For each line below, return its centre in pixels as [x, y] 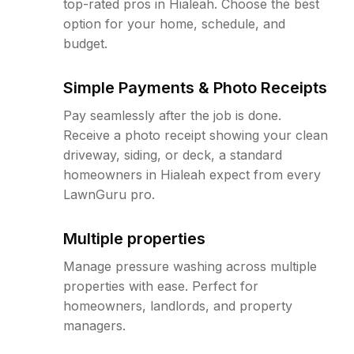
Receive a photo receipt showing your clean [196, 135]
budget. [85, 43]
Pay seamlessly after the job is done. [172, 115]
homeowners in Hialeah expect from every [192, 175]
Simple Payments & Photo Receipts [195, 88]
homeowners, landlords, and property [178, 306]
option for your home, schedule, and [174, 24]
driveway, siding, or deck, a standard [173, 155]
